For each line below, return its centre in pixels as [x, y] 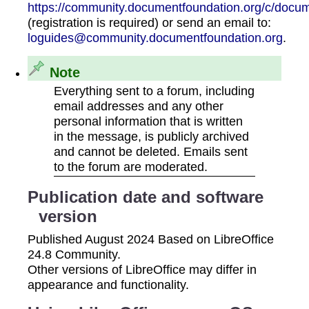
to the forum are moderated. [130, 167]
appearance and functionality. [108, 285]
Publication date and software [146, 197]
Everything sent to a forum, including [154, 91]
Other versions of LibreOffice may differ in [142, 270]
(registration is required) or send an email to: [149, 22]
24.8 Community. [74, 255]
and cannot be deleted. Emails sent [150, 152]
